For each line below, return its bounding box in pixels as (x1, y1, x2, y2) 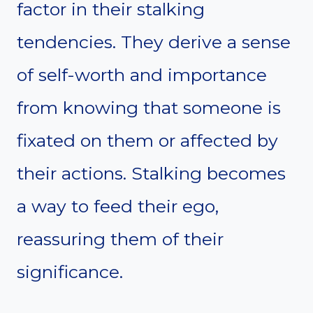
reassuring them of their (17, 228, 224, 250)
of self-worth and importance (17, 64, 267, 86)
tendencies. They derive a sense (17, 31, 291, 53)
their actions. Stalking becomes (17, 163, 286, 184)
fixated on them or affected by (17, 130, 278, 152)
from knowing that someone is (17, 97, 281, 119)
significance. (17, 261, 123, 283)
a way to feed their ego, (17, 196, 219, 217)
